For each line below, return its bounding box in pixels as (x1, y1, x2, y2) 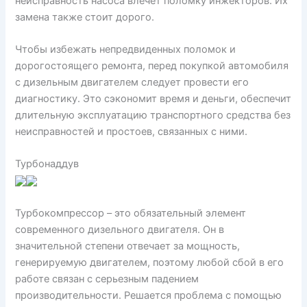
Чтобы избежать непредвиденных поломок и (15, 43, 236, 56)
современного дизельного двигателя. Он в (15, 223, 225, 236)
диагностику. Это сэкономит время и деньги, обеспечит (15, 93, 292, 106)
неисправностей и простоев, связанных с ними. (15, 125, 248, 138)
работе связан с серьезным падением (15, 272, 199, 285)
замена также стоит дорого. (15, 10, 155, 23)
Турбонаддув (15, 158, 79, 171)
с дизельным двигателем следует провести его (15, 76, 249, 89)
